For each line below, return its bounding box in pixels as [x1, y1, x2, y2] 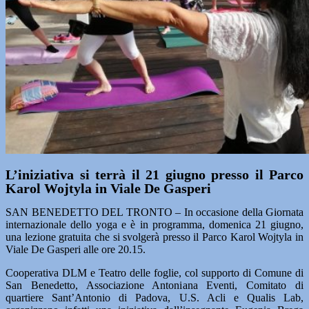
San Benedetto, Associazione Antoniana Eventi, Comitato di [6, 279, 303, 291]
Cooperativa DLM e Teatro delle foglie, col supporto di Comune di [6, 267, 303, 279]
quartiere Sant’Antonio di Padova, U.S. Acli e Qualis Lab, [6, 292, 303, 303]
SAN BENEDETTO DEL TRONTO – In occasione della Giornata [6, 206, 303, 218]
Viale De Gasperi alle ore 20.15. [6, 243, 146, 255]
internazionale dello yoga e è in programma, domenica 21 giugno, [6, 219, 303, 230]
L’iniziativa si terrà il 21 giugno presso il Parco [6, 167, 303, 182]
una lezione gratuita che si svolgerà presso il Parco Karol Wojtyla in [6, 231, 303, 243]
